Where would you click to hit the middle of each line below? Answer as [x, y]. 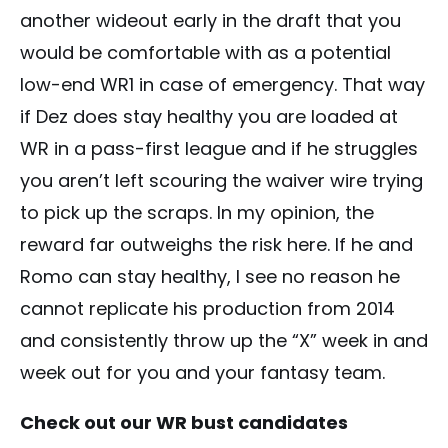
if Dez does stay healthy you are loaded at [209, 117]
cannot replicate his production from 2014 [207, 309]
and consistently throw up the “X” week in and [224, 341]
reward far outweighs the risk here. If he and [216, 245]
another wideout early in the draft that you [210, 21]
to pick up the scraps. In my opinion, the [197, 213]
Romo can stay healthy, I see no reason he [210, 277]
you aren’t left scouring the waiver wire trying [221, 181]
